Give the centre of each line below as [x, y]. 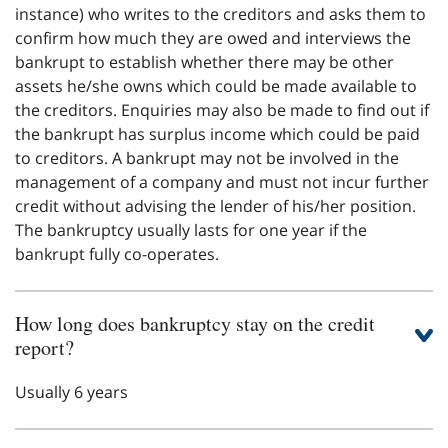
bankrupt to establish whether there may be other [204, 61]
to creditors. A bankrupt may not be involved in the [207, 157]
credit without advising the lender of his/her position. [215, 205]
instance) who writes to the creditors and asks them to [220, 13]
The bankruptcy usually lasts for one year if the [191, 229]
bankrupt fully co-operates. [117, 253]
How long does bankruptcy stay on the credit [195, 323]
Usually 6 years [71, 391]
